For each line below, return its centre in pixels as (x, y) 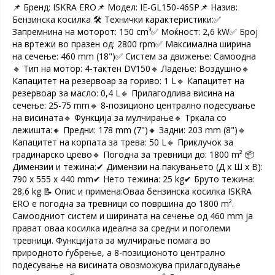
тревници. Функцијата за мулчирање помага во (111, 240)
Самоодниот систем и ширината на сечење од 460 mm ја (133, 216)
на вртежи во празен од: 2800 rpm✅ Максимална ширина (132, 44)
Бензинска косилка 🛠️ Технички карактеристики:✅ (117, 19)
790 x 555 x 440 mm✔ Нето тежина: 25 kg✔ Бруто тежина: (134, 179)
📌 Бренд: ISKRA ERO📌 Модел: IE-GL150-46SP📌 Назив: (125, 7)
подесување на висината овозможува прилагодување (126, 265)
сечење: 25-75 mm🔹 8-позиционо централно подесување (134, 105)
